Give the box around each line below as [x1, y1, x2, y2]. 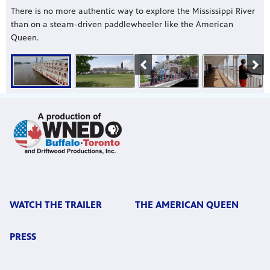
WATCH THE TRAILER [10, 199, 102, 211]
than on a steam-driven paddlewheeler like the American [11, 19, 233, 30]
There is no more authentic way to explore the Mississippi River [11, 5, 255, 16]
